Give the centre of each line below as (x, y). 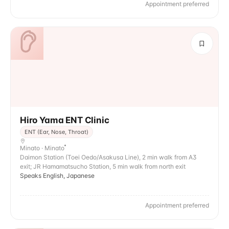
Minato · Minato (42, 148)
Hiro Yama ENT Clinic (65, 120)
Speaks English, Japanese (57, 176)
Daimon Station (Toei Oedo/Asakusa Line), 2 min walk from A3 (108, 157)
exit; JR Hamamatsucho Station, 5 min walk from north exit (103, 166)
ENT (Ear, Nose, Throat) (56, 132)
